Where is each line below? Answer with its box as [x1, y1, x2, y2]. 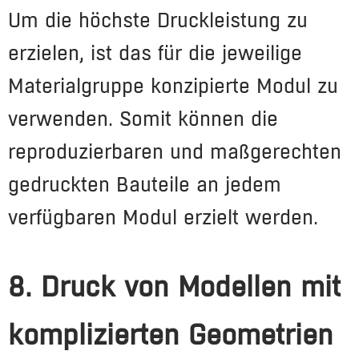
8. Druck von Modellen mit [8, 269, 341, 304]
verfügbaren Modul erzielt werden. [8, 204, 318, 229]
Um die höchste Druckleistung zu [8, 7, 308, 32]
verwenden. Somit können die [8, 106, 278, 131]
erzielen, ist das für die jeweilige [8, 40, 302, 65]
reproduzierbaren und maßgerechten [8, 139, 341, 163]
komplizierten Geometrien [8, 317, 333, 352]
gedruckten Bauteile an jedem [8, 171, 281, 196]
